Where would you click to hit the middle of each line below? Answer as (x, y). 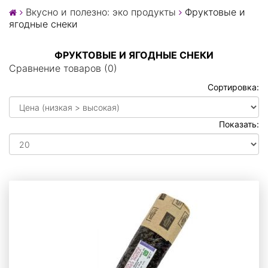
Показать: (239, 124)
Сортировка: (233, 87)
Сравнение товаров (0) (63, 68)
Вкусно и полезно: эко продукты (101, 12)
